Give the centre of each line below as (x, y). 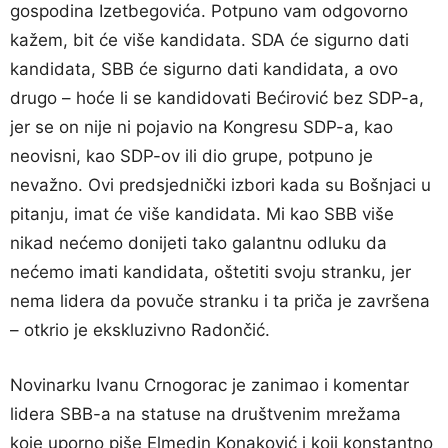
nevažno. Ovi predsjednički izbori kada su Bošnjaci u (220, 184)
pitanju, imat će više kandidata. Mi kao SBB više (202, 213)
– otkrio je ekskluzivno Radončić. (140, 329)
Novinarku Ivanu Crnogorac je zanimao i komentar (209, 384)
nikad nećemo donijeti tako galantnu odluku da (198, 242)
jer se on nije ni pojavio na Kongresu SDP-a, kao (201, 126)
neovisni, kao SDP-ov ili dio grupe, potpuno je (191, 155)
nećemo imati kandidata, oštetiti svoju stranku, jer (210, 271)
